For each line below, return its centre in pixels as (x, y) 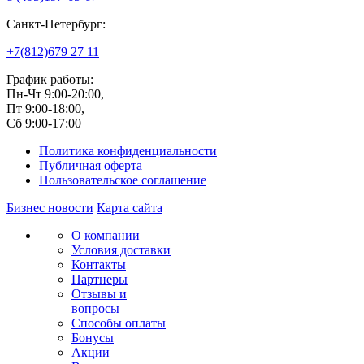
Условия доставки (121, 249)
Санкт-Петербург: (56, 24)
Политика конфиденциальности (128, 150)
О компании (106, 235)
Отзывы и (99, 293)
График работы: (50, 79)
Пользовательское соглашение (123, 180)
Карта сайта (130, 207)
